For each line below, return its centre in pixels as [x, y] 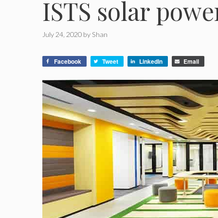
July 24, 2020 [62, 35]
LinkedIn [151, 62]
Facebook [68, 62]
